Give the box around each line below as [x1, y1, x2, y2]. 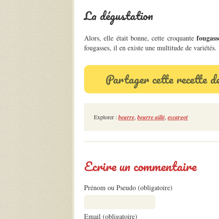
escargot [168, 113, 188, 121]
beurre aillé [137, 113, 165, 121]
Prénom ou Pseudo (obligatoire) [84, 183, 173, 192]
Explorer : [94, 113, 118, 121]
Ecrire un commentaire [84, 156, 197, 176]
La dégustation [84, 6, 153, 25]
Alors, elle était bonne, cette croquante [84, 33, 197, 43]
